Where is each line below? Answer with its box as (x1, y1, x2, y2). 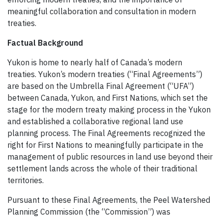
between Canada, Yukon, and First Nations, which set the (7, 92, 208, 103)
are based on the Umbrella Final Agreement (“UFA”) (7, 81, 194, 91)
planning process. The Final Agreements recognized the (7, 128, 205, 138)
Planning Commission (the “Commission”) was (7, 206, 170, 217)
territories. (7, 175, 44, 185)
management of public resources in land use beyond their (7, 151, 213, 162)
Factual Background (7, 37, 83, 48)
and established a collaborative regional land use (7, 116, 183, 126)
